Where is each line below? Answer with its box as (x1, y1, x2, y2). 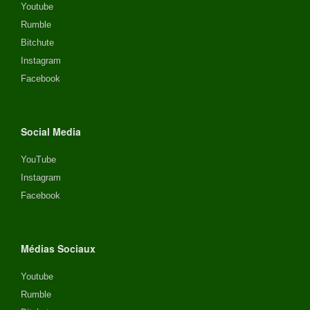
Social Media (21, 124, 81, 138)
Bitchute (21, 37, 54, 48)
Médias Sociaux (21, 241, 95, 255)
